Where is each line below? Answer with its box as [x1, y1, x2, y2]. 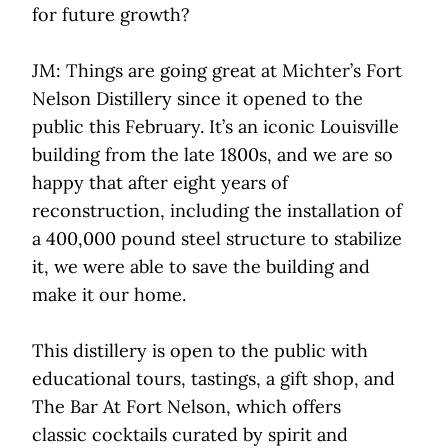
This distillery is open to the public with [32, 339, 368, 363]
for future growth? [32, 3, 200, 27]
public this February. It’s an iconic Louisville [32, 115, 399, 139]
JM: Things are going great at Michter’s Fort [32, 59, 402, 83]
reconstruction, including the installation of [32, 199, 402, 223]
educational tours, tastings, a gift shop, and [32, 367, 395, 391]
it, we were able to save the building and [32, 255, 370, 279]
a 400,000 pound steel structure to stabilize [32, 227, 402, 251]
